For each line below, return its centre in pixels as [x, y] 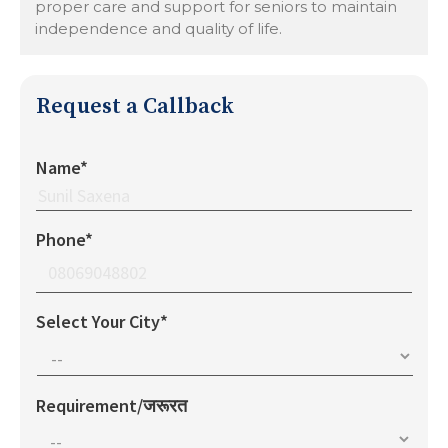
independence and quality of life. [158, 28]
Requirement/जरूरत [111, 405]
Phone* [64, 239]
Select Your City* [102, 321]
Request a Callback [135, 106]
